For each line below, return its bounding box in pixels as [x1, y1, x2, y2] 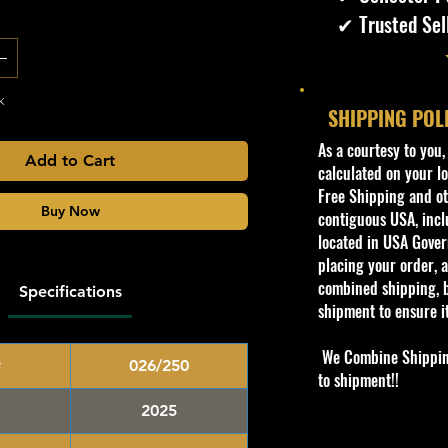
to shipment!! [318, 368, 403, 393]
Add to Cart [25, 151, 115, 171]
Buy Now [40, 202, 100, 221]
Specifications [18, 282, 122, 302]
